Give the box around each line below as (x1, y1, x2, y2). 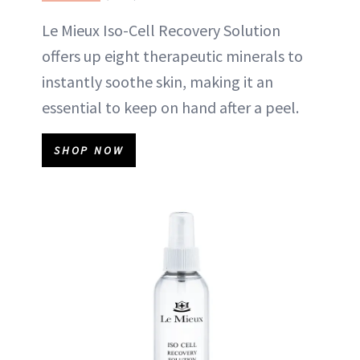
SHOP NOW (54, 143, 125, 157)
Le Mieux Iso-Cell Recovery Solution (42, 20, 280, 40)
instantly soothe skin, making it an (42, 72, 273, 92)
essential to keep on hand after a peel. (42, 97, 299, 117)
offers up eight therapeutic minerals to (42, 46, 303, 66)
